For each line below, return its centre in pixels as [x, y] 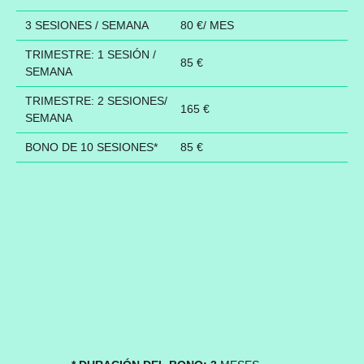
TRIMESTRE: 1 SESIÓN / [90, 54]
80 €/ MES [207, 25]
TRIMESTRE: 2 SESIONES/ [96, 100]
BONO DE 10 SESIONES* [91, 147]
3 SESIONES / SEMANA [87, 25]
